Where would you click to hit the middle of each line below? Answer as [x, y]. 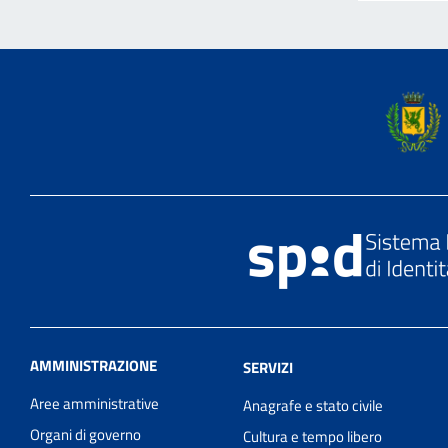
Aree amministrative [94, 404]
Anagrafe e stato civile [313, 406]
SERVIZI [268, 368]
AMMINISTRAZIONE [93, 366]
